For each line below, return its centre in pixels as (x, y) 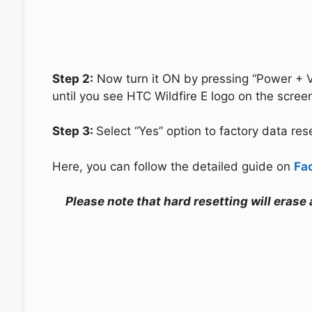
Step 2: (72, 78)
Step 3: (74, 131)
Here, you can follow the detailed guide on (173, 166)
